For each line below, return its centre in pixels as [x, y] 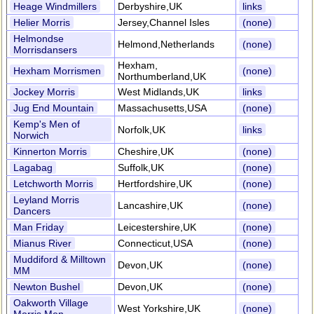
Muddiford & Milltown [60, 259]
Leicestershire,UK [157, 227]
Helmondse [39, 39]
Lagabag [33, 168]
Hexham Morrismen [57, 71]
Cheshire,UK [146, 151]
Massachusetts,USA [162, 108]
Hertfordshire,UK [155, 184]
